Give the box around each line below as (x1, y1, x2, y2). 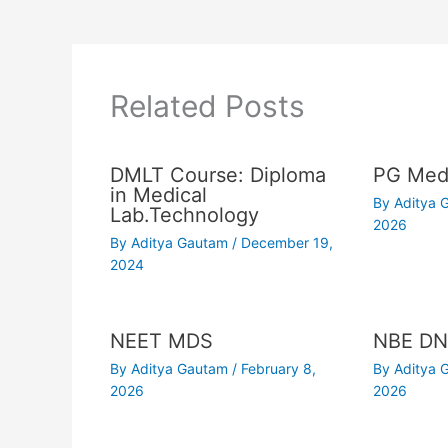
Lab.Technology (109, 202, 259, 227)
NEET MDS (109, 328, 213, 353)
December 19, (240, 233, 333, 251)
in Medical (109, 182, 207, 207)
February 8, (240, 359, 316, 377)
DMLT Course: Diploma (109, 162, 326, 187)
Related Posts (109, 87, 305, 124)
